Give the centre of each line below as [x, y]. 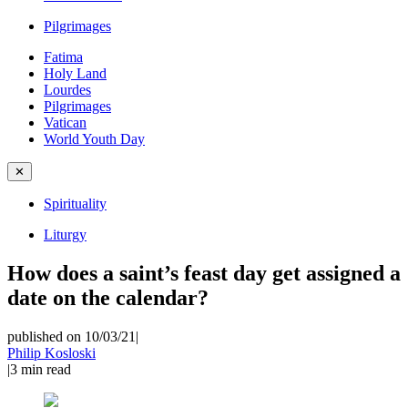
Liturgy [65, 235]
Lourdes [67, 90]
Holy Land [75, 73]
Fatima [63, 57]
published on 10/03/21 [71, 336]
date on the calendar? [108, 297]
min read [46, 369]
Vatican [65, 122]
